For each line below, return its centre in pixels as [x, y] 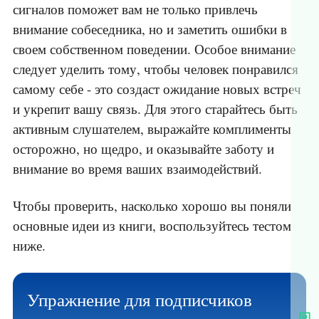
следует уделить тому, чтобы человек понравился [156, 69]
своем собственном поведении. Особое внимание [154, 49]
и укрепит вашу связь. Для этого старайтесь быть [155, 109]
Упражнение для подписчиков [140, 300]
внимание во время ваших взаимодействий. [137, 169]
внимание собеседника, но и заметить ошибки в [150, 29]
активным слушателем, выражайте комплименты [152, 129]
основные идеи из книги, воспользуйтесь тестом [152, 226]
